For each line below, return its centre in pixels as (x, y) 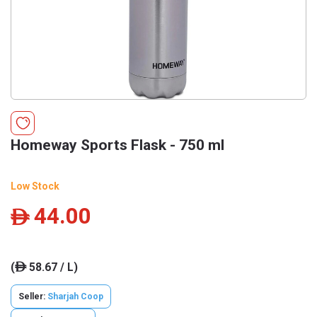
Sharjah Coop (75, 296)
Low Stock (35, 186)
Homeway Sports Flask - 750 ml (117, 145)
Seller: (33, 296)
